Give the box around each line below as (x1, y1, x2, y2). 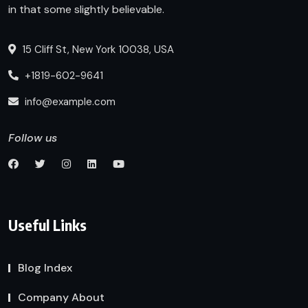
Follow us (8, 131, 57, 146)
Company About (18, 290, 104, 305)
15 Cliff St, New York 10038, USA (19, 43, 174, 57)
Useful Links (8, 215, 87, 235)
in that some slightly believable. (8, 2, 164, 17)
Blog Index (18, 261, 72, 276)
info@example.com (25, 95, 115, 109)
